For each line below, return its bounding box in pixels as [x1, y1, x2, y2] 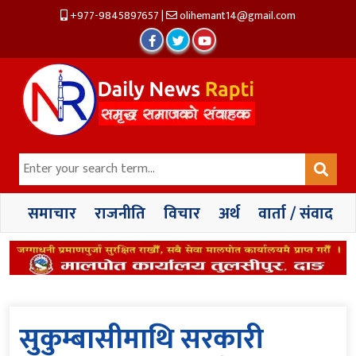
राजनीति [95, 200, 145, 227]
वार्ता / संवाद [258, 200, 333, 227]
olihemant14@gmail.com [177, 6, 296, 25]
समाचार [28, 200, 76, 227]
